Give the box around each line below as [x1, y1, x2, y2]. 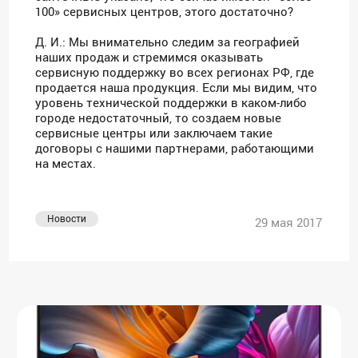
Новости [47, 212, 87, 225]
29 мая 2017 [255, 214, 323, 231]
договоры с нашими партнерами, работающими [35, 140, 315, 157]
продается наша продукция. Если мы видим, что [35, 79, 318, 96]
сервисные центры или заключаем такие [35, 125, 273, 141]
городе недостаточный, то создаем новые [35, 109, 282, 126]
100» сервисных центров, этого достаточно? [35, 3, 294, 20]
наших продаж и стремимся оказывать [35, 49, 264, 66]
